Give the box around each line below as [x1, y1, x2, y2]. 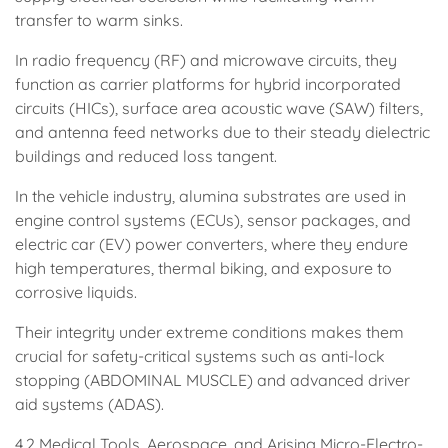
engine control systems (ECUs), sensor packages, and [15, 210, 411, 230]
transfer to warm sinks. [15, 10, 183, 30]
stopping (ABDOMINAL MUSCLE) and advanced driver [15, 370, 410, 390]
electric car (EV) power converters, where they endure [15, 234, 408, 254]
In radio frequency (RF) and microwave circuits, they [15, 50, 397, 70]
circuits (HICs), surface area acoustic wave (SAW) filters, [15, 98, 423, 118]
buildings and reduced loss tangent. [15, 146, 277, 166]
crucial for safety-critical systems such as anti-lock [15, 346, 385, 366]
